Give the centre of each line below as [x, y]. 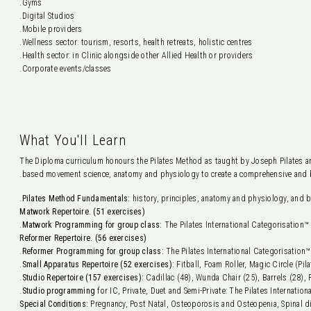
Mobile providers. [52, 29]
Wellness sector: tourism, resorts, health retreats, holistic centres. [137, 42]
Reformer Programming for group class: [93, 251]
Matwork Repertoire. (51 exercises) [82, 212]
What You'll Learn [73, 140]
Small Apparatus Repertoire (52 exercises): [98, 264]
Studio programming [59, 291]
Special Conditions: [54, 304]
